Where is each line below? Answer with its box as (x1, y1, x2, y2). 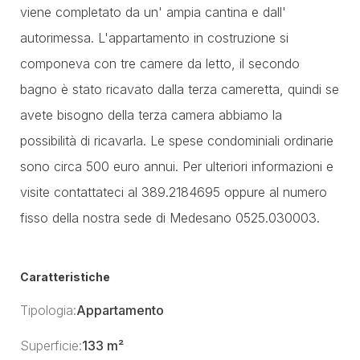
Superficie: (20, 337, 82, 354)
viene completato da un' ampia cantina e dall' (20, 4, 286, 20)
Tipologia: (20, 302, 76, 318)
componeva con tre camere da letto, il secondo (20, 55, 300, 72)
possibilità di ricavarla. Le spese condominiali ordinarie (20, 133, 333, 149)
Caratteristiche (20, 270, 110, 284)
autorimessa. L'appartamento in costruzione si (20, 30, 288, 46)
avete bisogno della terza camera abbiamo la (20, 107, 282, 123)
